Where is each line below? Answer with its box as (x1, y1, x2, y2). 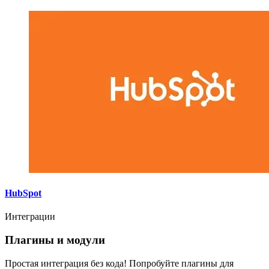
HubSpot (5, 187, 41, 198)
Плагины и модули (5, 233, 105, 246)
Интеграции (5, 211, 55, 222)
